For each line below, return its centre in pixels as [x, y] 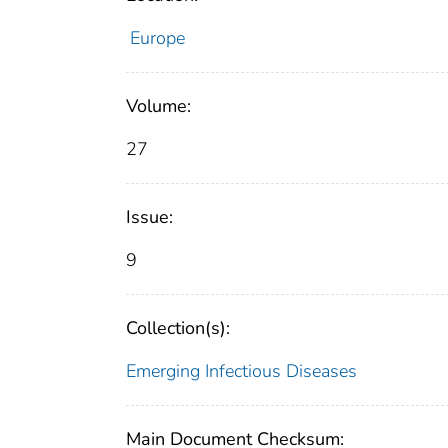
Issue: [149, 217]
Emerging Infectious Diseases [241, 371]
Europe [157, 38]
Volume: [158, 106]
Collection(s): [178, 328]
